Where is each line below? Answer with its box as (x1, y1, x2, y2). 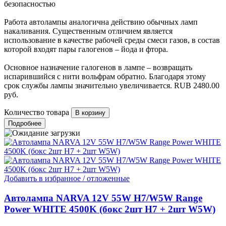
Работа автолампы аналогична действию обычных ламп (4, 18, 198, 27)
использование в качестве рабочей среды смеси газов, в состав (4, 36, 220, 45)
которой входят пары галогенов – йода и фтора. (4, 45, 168, 54)
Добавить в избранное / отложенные (4, 174, 130, 183)
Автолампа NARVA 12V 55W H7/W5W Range (4, 193, 202, 204)
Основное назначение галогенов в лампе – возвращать (4, 63, 192, 72)
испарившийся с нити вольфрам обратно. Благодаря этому (4, 72, 206, 81)
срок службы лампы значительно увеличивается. (4, 81, 172, 90)
